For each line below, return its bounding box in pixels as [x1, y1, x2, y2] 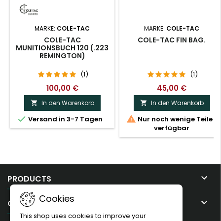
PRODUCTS [7, 173, 51, 185]
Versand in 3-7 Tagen [27, 114, 103, 124]
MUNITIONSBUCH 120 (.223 [16, 43, 109, 53]
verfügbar [154, 123, 189, 133]
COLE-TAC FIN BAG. [138, 35, 206, 45]
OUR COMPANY [7, 198, 67, 210]
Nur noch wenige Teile [136, 114, 213, 124]
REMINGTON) [39, 51, 85, 61]
